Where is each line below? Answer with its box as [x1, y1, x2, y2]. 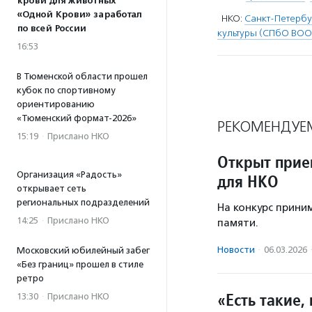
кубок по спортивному [17, 85, 115, 95]
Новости [217, 244, 255, 255]
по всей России [17, 23, 86, 34]
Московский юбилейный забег [17, 245, 150, 256]
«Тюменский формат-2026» [17, 113, 136, 123]
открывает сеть [17, 183, 86, 194]
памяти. [217, 216, 258, 229]
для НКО [217, 170, 279, 192]
